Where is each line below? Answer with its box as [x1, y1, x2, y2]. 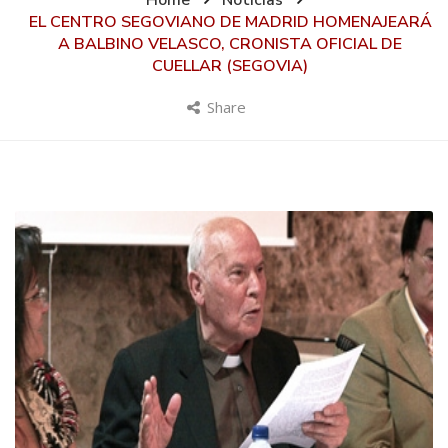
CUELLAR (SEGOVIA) [152, 55, 308, 77]
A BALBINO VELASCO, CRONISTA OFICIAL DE [58, 33, 402, 55]
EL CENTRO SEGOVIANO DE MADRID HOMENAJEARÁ [28, 11, 432, 33]
